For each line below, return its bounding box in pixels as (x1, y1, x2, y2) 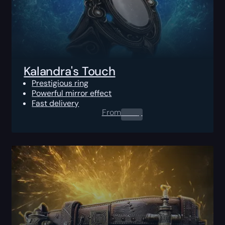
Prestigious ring (32, 77, 89, 88)
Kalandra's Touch (24, 63, 116, 79)
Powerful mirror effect (32, 87, 112, 98)
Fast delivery (32, 97, 79, 108)
